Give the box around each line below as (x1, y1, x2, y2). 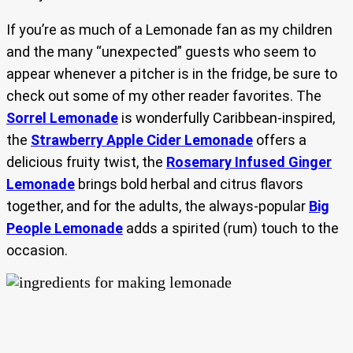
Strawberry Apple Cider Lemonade (31, 131, 253, 148)
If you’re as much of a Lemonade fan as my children (6, 20, 333, 38)
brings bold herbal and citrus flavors (75, 175, 303, 192)
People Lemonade (6, 219, 123, 236)
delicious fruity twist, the (6, 153, 166, 170)
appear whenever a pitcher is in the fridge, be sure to (6, 65, 337, 82)
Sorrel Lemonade (6, 109, 118, 126)
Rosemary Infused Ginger (166, 153, 332, 170)
